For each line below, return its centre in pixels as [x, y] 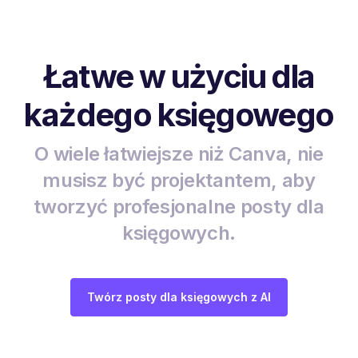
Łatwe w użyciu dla [179, 76]
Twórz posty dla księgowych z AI [179, 296]
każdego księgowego [179, 114]
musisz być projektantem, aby [179, 180]
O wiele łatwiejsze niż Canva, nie [179, 153]
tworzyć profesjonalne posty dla [179, 206]
